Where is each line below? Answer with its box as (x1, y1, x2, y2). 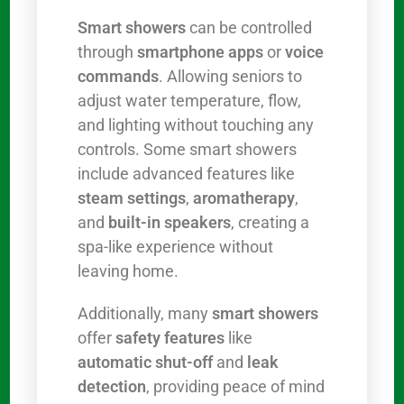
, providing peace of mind (146, 377, 326, 397)
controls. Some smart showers (78, 140, 298, 160)
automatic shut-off (78, 353, 214, 372)
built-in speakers (108, 213, 232, 233)
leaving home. (78, 262, 179, 281)
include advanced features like (78, 164, 296, 184)
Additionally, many (78, 304, 213, 324)
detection (78, 377, 147, 397)
